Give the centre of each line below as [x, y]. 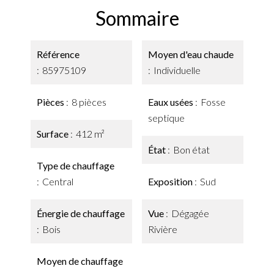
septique [166, 118]
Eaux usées [172, 102]
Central [58, 181]
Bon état [191, 150]
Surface [54, 134]
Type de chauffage [76, 165]
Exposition [171, 181]
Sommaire [137, 18]
